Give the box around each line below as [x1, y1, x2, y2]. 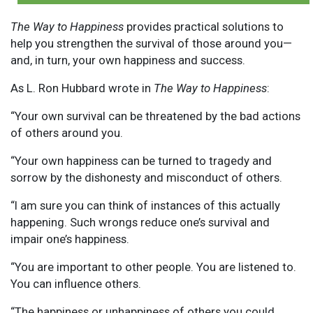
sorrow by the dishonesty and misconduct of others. [10, 170, 282, 184]
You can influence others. [10, 276, 141, 291]
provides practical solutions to [124, 19, 284, 34]
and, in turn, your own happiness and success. [10, 52, 245, 67]
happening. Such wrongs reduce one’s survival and [10, 214, 270, 229]
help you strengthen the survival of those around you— [10, 36, 292, 50]
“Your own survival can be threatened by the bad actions [10, 108, 300, 123]
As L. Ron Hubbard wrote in [10, 80, 154, 95]
